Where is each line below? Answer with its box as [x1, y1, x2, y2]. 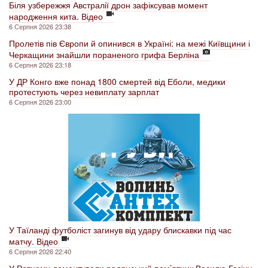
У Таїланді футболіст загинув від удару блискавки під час [9, 223, 232, 236]
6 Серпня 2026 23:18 [9, 59, 71, 69]
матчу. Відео [9, 234, 58, 247]
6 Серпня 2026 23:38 [9, 21, 71, 31]
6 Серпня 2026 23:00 [9, 96, 71, 106]
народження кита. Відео [9, 10, 103, 22]
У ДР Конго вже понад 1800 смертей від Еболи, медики [9, 75, 226, 87]
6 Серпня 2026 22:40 [9, 246, 71, 256]
